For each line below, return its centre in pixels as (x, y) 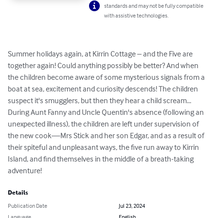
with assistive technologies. (136, 16)
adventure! (25, 171)
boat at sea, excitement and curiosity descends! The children (104, 89)
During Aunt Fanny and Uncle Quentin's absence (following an (107, 112)
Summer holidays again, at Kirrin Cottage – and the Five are (101, 54)
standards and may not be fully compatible (154, 6)
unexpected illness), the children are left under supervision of (104, 124)
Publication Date (27, 206)
